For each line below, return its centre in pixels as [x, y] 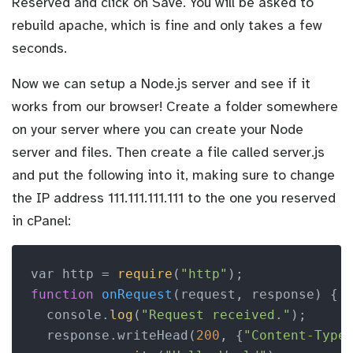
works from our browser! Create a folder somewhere [175, 106]
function [62, 294]
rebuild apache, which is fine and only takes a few [167, 25]
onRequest [137, 294]
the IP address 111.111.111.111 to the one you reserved [174, 197]
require [145, 273]
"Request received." [216, 314]
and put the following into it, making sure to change [173, 175]
